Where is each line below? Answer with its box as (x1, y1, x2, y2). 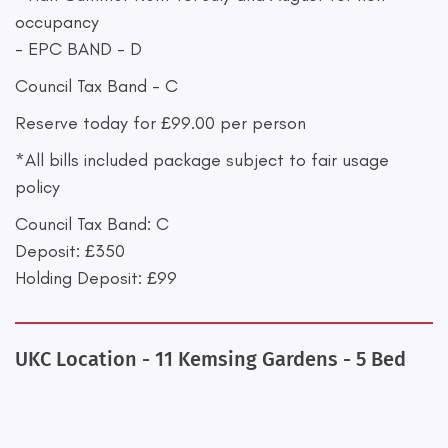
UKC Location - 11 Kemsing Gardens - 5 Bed (15, 347, 406, 371)
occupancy (15, 11, 99, 33)
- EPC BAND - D (15, 38, 142, 60)
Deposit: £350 (15, 240, 125, 262)
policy (15, 176, 60, 198)
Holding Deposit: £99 (15, 267, 177, 289)
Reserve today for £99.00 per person (15, 112, 306, 134)
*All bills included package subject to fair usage (15, 149, 389, 171)
